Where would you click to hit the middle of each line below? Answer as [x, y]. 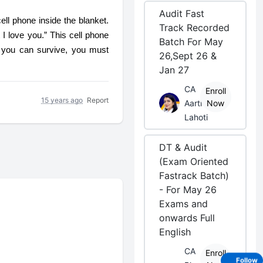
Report [98, 100]
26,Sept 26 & [188, 56]
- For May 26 [188, 190]
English [175, 232]
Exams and [184, 204]
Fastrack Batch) [194, 176]
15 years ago [62, 100]
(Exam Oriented [194, 161]
